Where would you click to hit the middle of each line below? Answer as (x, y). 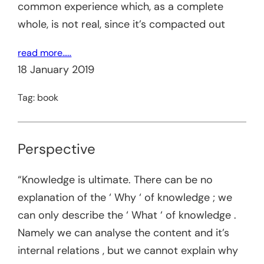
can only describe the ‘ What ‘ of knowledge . (127, 215)
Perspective (57, 149)
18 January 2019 (56, 70)
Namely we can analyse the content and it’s (124, 232)
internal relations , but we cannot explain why (128, 250)
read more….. (45, 53)
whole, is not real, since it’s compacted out (122, 24)
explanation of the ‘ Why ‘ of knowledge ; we (125, 197)
